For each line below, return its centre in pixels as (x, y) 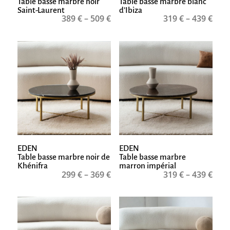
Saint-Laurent (41, 10)
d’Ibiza (130, 10)
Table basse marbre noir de (63, 157)
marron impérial (147, 166)
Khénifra (32, 166)
